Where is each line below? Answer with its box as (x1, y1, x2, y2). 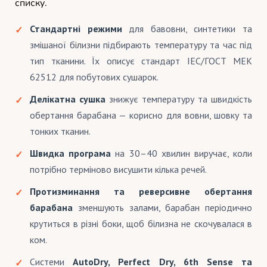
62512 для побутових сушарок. (30, 70, 159, 83)
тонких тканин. (30, 125, 91, 137)
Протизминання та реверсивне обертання (30, 185, 252, 197)
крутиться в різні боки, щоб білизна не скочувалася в (30, 217, 252, 229)
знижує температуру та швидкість (105, 92, 252, 105)
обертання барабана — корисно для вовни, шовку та (30, 108, 252, 121)
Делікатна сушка (30, 92, 105, 105)
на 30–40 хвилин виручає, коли (111, 147, 253, 159)
